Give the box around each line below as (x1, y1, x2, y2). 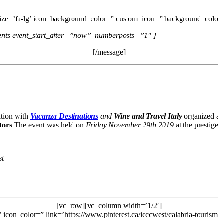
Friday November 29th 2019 (86, 120, 174, 129)
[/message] (92, 47, 126, 56)
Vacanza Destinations (30, 111, 98, 120)
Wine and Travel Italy (114, 111, 182, 120)
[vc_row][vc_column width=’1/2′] (56, 201, 162, 210)
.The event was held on (12, 120, 86, 129)
